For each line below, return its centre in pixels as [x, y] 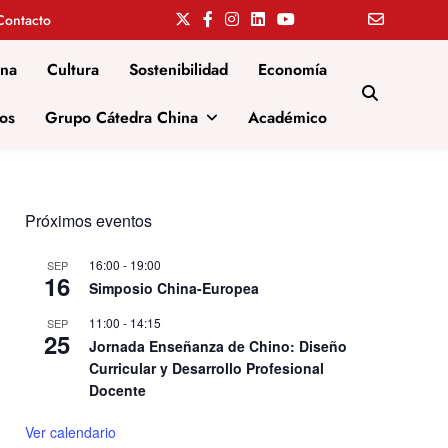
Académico [287, 117]
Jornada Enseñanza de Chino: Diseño [218, 346]
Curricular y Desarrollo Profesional [207, 368]
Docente [118, 390]
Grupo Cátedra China [121, 117]
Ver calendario [71, 432]
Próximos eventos [89, 220]
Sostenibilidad [178, 69]
